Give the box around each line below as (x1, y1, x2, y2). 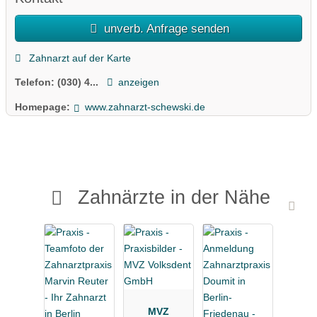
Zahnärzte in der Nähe (77, 186, 270, 209)
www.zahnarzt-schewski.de (84, 100, 205, 113)
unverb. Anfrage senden (100, 21, 230, 36)
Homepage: (15, 100, 70, 113)
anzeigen (117, 76, 159, 88)
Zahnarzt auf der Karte (25, 52, 131, 64)
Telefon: (15, 76, 57, 88)
